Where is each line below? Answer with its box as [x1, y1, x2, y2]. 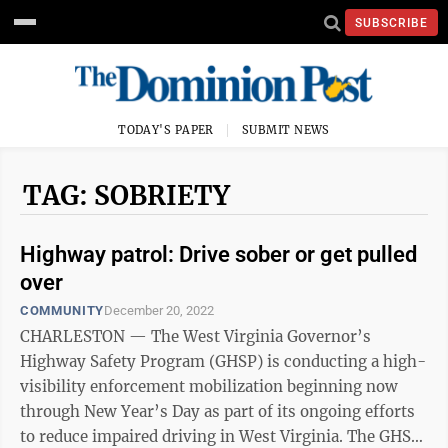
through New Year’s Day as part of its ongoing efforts [20, 402, 415, 421]
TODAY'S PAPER [118, 123, 214, 137]
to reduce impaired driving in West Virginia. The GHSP [20, 427, 347, 446]
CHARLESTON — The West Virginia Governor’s [20, 327, 371, 346]
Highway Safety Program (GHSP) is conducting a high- [20, 352, 426, 371]
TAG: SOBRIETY [23, 179, 230, 212]
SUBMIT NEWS [242, 123, 330, 137]
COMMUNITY [20, 303, 104, 318]
